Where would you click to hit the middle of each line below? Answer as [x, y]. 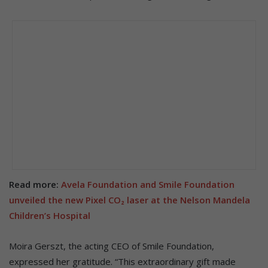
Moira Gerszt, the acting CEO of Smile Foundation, [112, 246]
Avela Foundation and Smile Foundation [148, 185]
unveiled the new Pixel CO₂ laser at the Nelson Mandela [130, 200]
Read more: [35, 185]
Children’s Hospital [50, 216]
